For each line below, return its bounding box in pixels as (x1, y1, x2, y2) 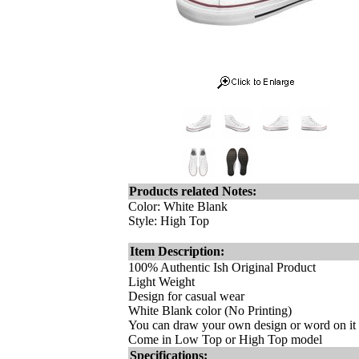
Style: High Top (128, 214, 209, 228)
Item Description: (130, 244, 224, 258)
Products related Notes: (129, 184, 256, 198)
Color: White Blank (128, 200, 228, 213)
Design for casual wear (128, 289, 244, 303)
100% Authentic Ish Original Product (128, 260, 316, 274)
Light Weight (128, 275, 195, 288)
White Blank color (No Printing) (128, 304, 292, 317)
